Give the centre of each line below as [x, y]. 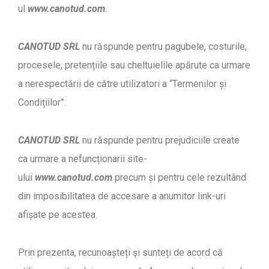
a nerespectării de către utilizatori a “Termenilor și [122, 84]
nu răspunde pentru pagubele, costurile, [163, 47]
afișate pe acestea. [58, 215]
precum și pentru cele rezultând [179, 178]
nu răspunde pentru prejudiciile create [160, 141]
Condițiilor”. [42, 103]
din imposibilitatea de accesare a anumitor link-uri [122, 196]
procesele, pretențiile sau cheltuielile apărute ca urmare [134, 65]
